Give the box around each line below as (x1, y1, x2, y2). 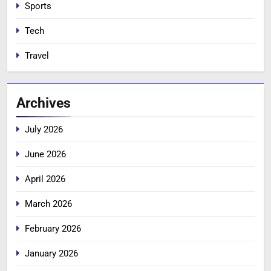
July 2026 (25, 124, 63, 135)
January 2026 (25, 248, 78, 260)
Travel (25, 50, 49, 62)
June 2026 (25, 149, 66, 160)
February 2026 (25, 223, 81, 235)
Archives (16, 94, 71, 112)
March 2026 (25, 198, 72, 210)
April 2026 (25, 174, 65, 185)
